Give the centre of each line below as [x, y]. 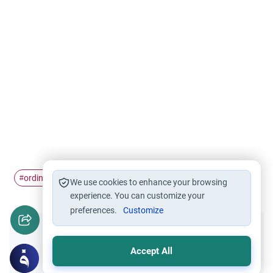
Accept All [152, 251]
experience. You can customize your [137, 196]
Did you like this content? [136, 239]
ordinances [45, 178]
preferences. [94, 210]
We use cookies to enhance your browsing [148, 182]
